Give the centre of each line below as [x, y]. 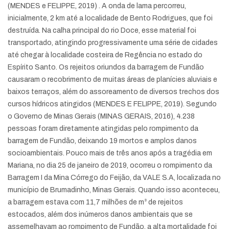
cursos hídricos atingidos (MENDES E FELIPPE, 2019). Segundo [112, 104]
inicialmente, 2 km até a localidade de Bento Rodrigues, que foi [110, 18]
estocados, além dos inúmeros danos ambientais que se [100, 214]
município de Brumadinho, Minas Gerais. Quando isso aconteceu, [114, 190]
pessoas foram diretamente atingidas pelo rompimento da [103, 129]
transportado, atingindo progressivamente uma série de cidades [113, 43]
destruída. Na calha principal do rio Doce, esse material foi [102, 30]
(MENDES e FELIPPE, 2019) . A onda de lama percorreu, [97, 6]
